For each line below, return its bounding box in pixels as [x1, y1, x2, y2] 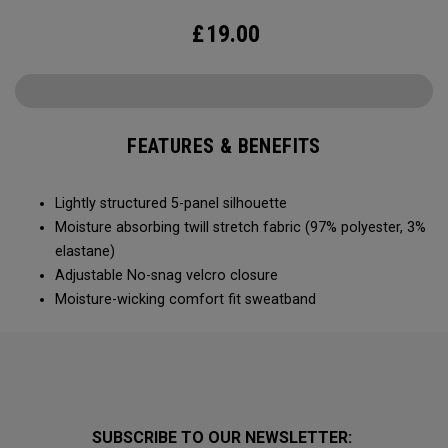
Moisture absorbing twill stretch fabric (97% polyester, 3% [55, 219, 426, 236]
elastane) [55, 243, 119, 260]
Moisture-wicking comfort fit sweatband [55, 291, 320, 308]
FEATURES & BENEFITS [127, 134, 321, 158]
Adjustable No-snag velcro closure [55, 267, 282, 284]
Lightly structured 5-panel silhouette [55, 195, 295, 212]
